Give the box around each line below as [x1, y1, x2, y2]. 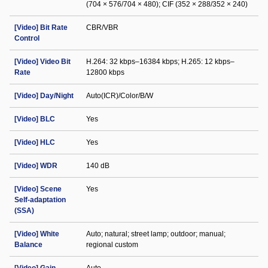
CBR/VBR [86, 23, 118, 32]
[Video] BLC [14, 115, 55, 123]
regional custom [86, 240, 138, 249]
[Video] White [14, 230, 59, 238]
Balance [14, 240, 42, 249]
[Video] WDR [14, 162, 57, 170]
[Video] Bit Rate [14, 23, 68, 32]
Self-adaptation [14, 196, 66, 204]
